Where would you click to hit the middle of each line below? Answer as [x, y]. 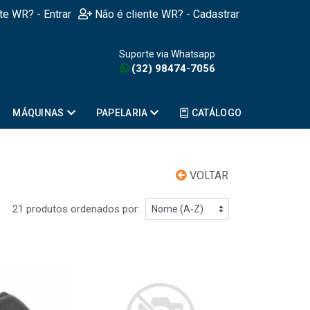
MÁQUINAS [38, 113]
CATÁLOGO [217, 113]
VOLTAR [208, 175]
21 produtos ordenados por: [76, 209]
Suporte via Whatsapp [167, 54]
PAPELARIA [122, 113]
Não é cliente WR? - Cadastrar [167, 14]
